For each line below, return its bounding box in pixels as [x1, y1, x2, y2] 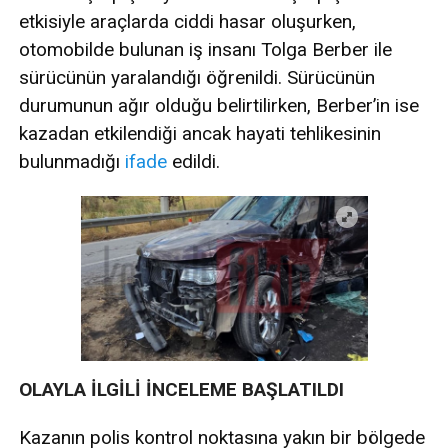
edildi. [167, 150, 220, 174]
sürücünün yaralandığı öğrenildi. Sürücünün [19, 66, 375, 90]
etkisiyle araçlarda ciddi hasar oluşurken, [19, 10, 356, 34]
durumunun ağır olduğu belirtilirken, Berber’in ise [19, 94, 419, 118]
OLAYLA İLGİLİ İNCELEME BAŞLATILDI [19, 378, 349, 402]
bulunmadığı [19, 150, 125, 174]
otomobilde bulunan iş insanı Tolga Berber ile [19, 38, 392, 62]
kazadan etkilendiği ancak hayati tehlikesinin [19, 122, 381, 146]
